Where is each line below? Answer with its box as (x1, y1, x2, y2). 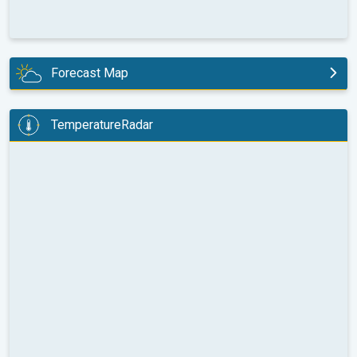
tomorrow (22, 102, 76, 118)
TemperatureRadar (51, 117, 153, 133)
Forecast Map (51, 65, 128, 81)
